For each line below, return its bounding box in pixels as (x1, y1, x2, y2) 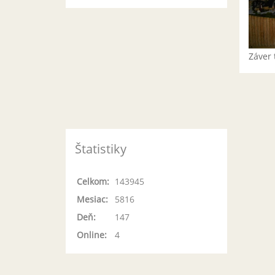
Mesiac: (77, 193, 108, 205)
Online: (77, 229, 107, 241)
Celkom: (77, 176, 109, 187)
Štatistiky (75, 141, 126, 157)
